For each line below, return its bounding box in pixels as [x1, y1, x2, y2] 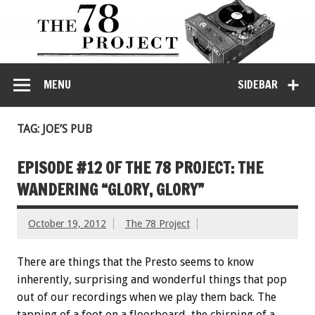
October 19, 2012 [28, 217, 106, 229]
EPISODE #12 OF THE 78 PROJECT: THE [17, 156, 263, 179]
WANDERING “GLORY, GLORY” [17, 178, 204, 200]
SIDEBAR [238, 77, 278, 93]
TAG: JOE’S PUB [17, 122, 92, 136]
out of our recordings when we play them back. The [17, 290, 276, 304]
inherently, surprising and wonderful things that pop [17, 273, 287, 287]
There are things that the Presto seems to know [17, 255, 254, 269]
